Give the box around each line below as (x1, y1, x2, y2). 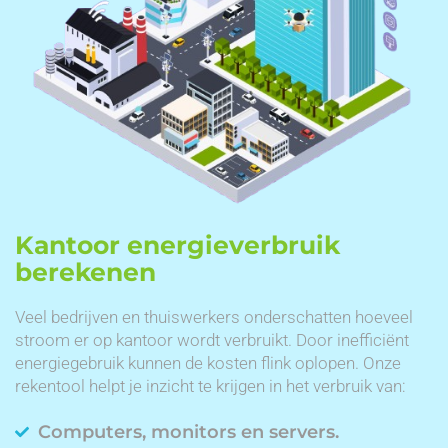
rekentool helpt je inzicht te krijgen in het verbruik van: (15, 375, 406, 396)
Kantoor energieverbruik (15, 229, 340, 260)
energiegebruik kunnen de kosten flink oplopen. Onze (15, 352, 401, 373)
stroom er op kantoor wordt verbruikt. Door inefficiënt (15, 329, 409, 350)
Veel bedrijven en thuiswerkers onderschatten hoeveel (15, 306, 413, 327)
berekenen (15, 256, 156, 287)
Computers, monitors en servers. (37, 420, 339, 443)
